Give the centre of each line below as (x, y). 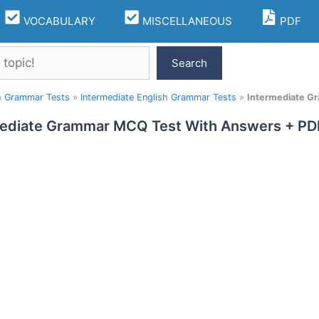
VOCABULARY (58, 21)
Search (190, 63)
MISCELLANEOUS (186, 21)
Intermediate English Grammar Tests (158, 97)
